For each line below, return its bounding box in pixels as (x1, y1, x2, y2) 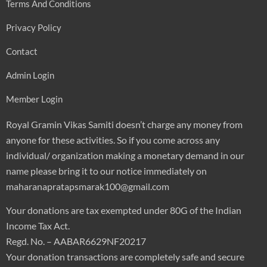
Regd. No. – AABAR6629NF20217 (6, 235, 146, 247)
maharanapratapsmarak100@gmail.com (6, 180, 169, 192)
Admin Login (6, 69, 54, 80)
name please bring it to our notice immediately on (6, 164, 207, 176)
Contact (6, 45, 38, 57)
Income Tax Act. (6, 219, 70, 231)
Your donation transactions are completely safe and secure (6, 250, 244, 262)
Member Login (6, 93, 63, 104)
